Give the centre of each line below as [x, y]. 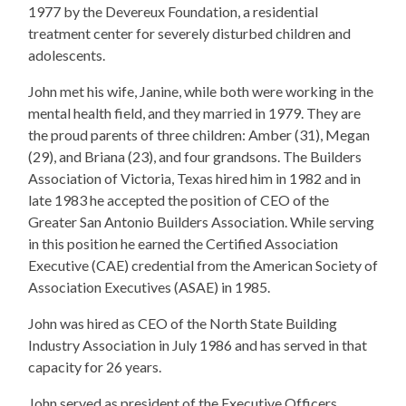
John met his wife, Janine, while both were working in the [201, 91]
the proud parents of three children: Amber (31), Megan [199, 135]
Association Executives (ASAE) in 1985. [149, 287]
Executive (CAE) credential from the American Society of [203, 265]
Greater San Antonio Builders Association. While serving [201, 222]
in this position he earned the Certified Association [183, 243]
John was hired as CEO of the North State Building [183, 323]
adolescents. [67, 55]
